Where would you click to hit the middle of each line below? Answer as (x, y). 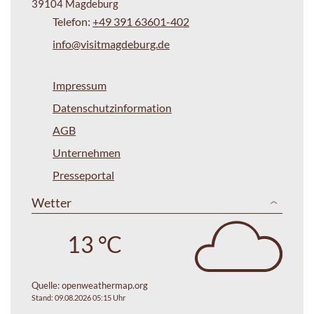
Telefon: (73, 21)
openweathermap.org (105, 286)
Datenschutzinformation (112, 107)
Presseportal (83, 175)
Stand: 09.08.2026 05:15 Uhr (78, 298)
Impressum (80, 85)
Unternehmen (87, 152)
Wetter (52, 202)
